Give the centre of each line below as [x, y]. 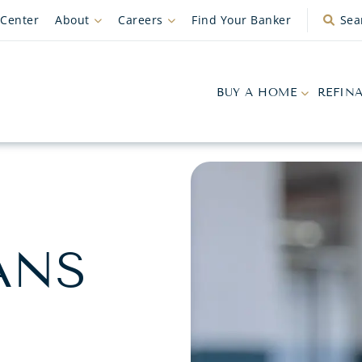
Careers [141, 20]
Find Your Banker [241, 20]
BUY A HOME [257, 93]
